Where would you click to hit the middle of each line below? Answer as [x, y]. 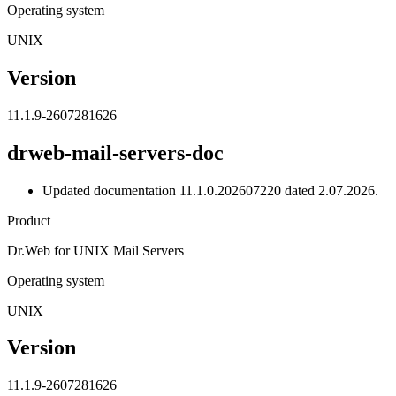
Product [29, 220]
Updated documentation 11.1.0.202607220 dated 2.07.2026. [210, 190]
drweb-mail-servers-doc [115, 152]
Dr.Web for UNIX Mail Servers [95, 250]
